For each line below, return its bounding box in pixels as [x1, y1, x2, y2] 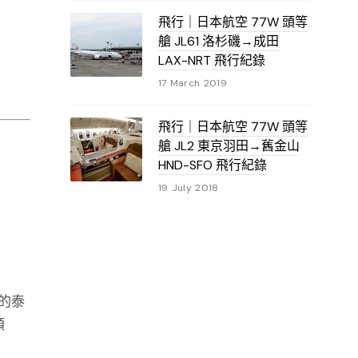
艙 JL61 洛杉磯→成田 [157, 33, 279, 50]
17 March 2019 [157, 77, 227, 89]
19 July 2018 [157, 181, 219, 194]
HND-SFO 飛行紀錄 [157, 157, 267, 173]
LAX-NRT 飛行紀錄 [157, 52, 265, 69]
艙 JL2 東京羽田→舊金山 [157, 137, 300, 154]
